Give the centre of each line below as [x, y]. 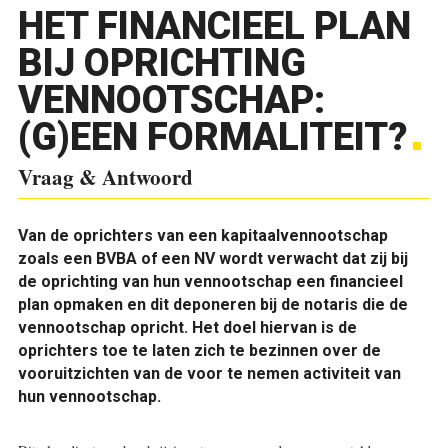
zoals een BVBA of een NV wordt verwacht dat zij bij [212, 258]
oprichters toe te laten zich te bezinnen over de [199, 350]
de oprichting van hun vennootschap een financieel [210, 281]
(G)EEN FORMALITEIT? [212, 137]
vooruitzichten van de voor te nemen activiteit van [209, 373]
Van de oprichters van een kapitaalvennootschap [202, 235]
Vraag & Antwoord [105, 177]
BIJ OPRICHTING [161, 63]
